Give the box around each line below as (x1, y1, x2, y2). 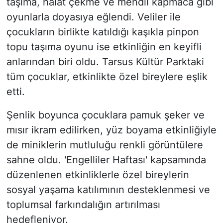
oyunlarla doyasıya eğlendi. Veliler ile (6, 11, 181, 23)
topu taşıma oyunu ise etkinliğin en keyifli (6, 41, 202, 53)
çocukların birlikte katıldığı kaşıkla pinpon (6, 26, 199, 38)
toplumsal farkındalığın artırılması (6, 199, 160, 211)
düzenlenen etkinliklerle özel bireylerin (6, 169, 189, 181)
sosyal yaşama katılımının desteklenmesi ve (6, 184, 210, 196)
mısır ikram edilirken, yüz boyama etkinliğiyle (6, 124, 217, 136)
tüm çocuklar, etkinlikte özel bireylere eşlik (6, 71, 208, 83)
